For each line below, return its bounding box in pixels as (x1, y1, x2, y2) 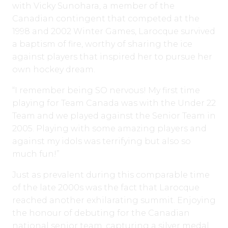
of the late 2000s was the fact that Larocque (12, 183, 199, 193)
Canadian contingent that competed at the (12, 14, 199, 24)
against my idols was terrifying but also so (12, 136, 191, 147)
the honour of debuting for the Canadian (12, 208, 190, 218)
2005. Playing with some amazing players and (12, 124, 207, 134)
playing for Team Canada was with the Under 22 (12, 98, 216, 108)
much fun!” (12, 149, 60, 159)
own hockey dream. (12, 65, 95, 75)
